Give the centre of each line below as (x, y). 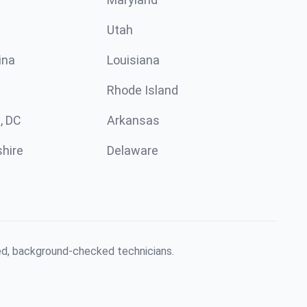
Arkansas (133, 120)
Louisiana (133, 60)
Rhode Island (143, 90)
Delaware (133, 150)
